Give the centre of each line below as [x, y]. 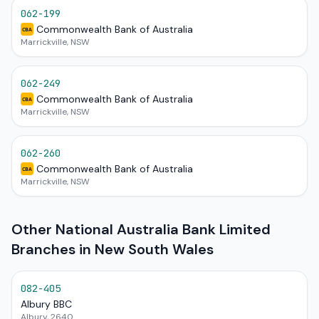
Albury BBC [46, 304]
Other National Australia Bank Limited [141, 229]
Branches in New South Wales [113, 249]
